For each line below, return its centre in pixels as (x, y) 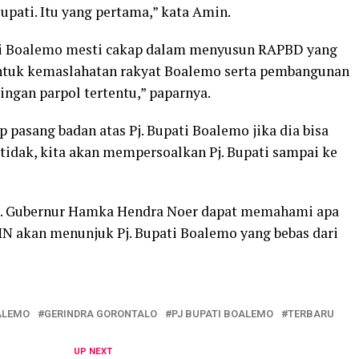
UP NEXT (93, 351)
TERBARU (311, 314)
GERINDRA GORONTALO (101, 314)
